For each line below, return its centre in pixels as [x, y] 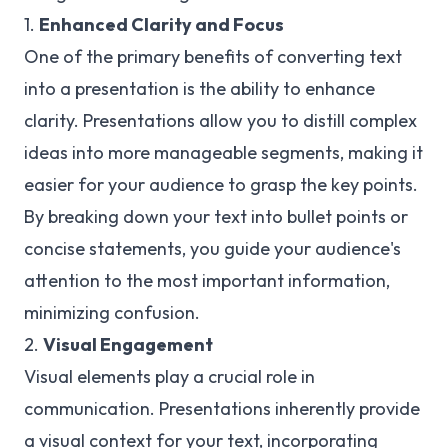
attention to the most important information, [207, 280]
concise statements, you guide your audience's [212, 248]
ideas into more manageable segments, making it [223, 152]
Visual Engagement [128, 344]
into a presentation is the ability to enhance [199, 88]
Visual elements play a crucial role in [169, 376]
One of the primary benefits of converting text [213, 56]
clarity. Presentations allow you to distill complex [220, 120]
